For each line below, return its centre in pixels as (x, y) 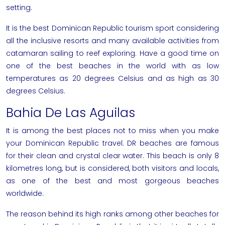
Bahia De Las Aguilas (71, 113)
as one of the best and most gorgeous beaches (113, 181)
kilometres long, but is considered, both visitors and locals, (113, 168)
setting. (19, 7)
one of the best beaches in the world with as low (113, 66)
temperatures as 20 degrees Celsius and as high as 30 (113, 78)
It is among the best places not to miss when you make (113, 130)
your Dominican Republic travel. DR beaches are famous (113, 143)
